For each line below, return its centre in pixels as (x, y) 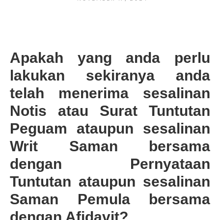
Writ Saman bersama (110, 146)
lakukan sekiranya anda (110, 75)
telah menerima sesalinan (110, 93)
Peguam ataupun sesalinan (110, 128)
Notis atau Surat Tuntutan (110, 110)
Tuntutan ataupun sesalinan (110, 181)
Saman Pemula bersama (110, 199)
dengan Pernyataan (110, 164)
